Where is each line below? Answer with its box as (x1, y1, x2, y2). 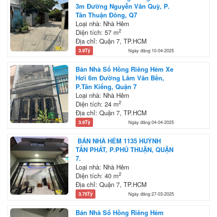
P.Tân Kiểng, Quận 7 (76, 81, 139, 91)
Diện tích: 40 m (76, 170, 119, 180)
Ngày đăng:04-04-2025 (128, 119, 174, 125)
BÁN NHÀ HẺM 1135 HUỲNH (76, 136, 161, 145)
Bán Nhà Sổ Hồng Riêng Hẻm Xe (76, 64, 173, 74)
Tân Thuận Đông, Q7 (76, 10, 137, 19)
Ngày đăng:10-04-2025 (128, 47, 174, 54)
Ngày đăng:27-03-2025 (128, 190, 174, 197)
